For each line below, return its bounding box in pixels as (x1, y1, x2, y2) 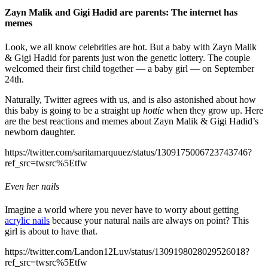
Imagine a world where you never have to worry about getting (5, 205, 239, 215)
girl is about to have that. (5, 226, 100, 237)
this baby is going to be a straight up (5, 105, 143, 115)
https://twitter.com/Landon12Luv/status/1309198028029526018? (5, 246, 249, 257)
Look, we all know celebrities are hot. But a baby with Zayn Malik (5, 41, 257, 52)
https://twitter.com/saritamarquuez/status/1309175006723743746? (5, 147, 252, 157)
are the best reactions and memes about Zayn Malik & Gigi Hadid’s (5, 115, 258, 126)
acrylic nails (5, 215, 50, 226)
